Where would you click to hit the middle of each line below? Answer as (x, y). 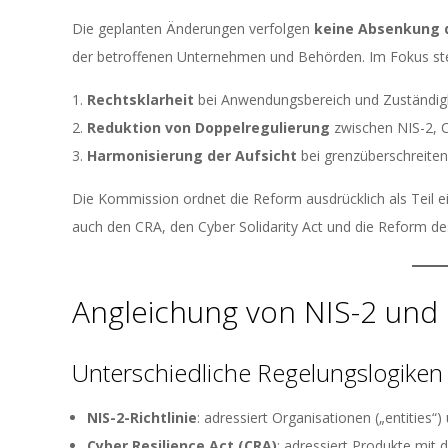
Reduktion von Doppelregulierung (208, 127)
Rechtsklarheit (140, 99)
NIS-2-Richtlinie (142, 417)
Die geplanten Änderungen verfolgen (193, 28)
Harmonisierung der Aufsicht (192, 155)
